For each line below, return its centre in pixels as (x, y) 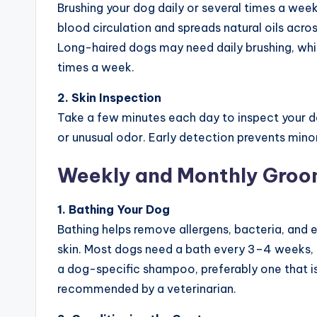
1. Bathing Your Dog (114, 209)
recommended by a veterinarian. (147, 288)
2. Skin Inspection (109, 97)
